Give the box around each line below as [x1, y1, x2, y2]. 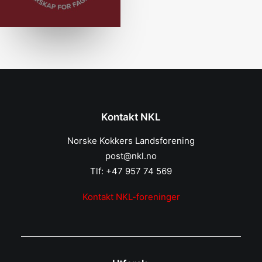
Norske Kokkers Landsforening [67, 135, 195, 146]
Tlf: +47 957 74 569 [90, 166, 172, 177]
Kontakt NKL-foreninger [82, 191, 180, 202]
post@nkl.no [105, 150, 157, 161]
